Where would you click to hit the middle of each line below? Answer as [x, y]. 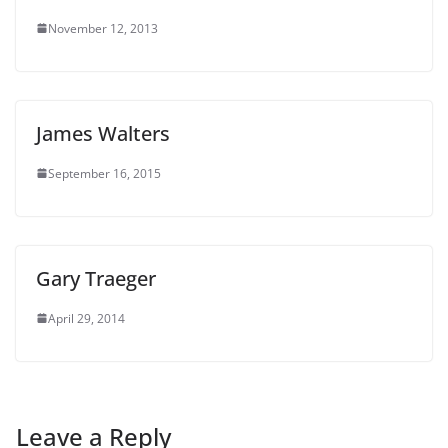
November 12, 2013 [103, 28]
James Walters [103, 133]
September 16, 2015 [104, 173]
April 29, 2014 [86, 318]
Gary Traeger [96, 278]
